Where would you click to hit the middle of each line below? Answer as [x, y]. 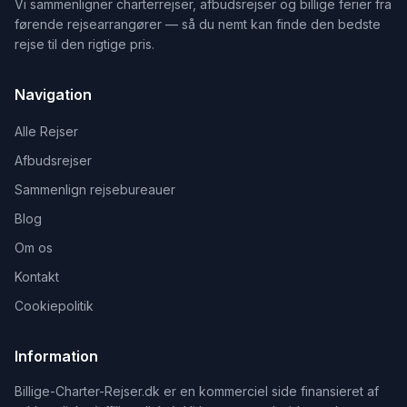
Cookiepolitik [54, 306]
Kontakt [37, 277]
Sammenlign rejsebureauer [95, 189]
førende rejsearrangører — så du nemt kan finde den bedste [198, 24]
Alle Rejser [46, 131]
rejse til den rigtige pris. [84, 44]
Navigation [53, 94]
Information [56, 356]
